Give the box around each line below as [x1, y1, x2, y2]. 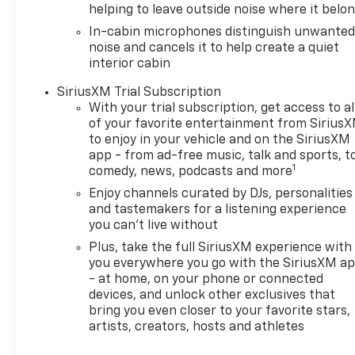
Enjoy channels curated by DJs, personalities [89, 188, 353, 201]
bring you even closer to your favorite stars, [89, 305, 351, 319]
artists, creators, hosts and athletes [89, 321, 305, 334]
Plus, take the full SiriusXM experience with [89, 242, 353, 255]
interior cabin [89, 58, 171, 71]
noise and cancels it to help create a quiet [89, 42, 340, 55]
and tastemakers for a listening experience [89, 204, 347, 217]
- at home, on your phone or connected [89, 273, 324, 287]
